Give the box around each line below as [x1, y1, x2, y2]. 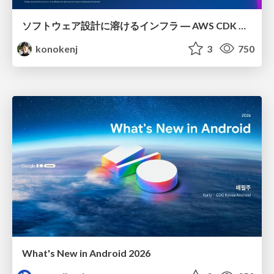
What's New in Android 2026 [22, 246, 150, 259]
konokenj [34, 42, 78, 54]
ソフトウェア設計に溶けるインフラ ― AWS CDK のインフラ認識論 [239, 19, 246, 31]
